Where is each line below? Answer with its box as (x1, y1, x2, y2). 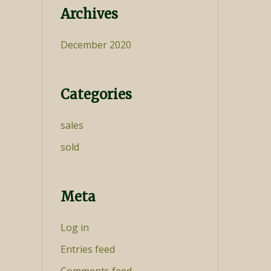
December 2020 (60, 38, 131, 51)
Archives (60, 5, 118, 22)
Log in (60, 221, 89, 234)
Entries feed (60, 243, 115, 256)
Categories (60, 86, 132, 103)
